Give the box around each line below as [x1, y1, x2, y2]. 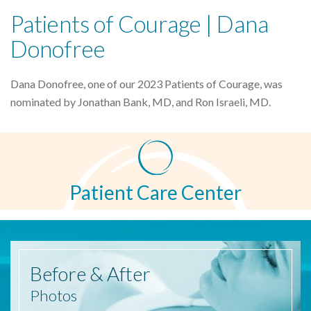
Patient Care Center [69, 180, 242, 204]
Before [30, 261, 90, 285]
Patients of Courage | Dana [10, 10, 269, 38]
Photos [30, 285, 77, 305]
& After [90, 261, 151, 285]
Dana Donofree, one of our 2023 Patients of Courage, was [10, 77, 283, 91]
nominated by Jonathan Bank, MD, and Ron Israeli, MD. [10, 95, 271, 109]
